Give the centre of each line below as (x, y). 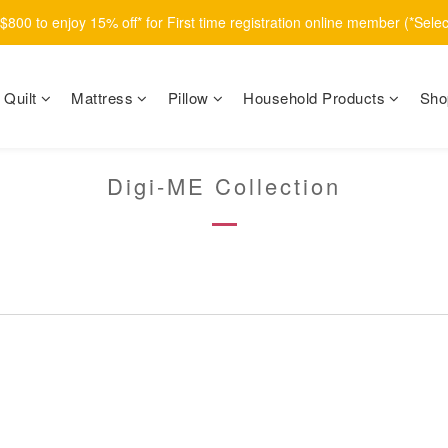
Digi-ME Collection (224, 185)
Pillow (188, 97)
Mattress (102, 97)
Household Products (314, 97)
